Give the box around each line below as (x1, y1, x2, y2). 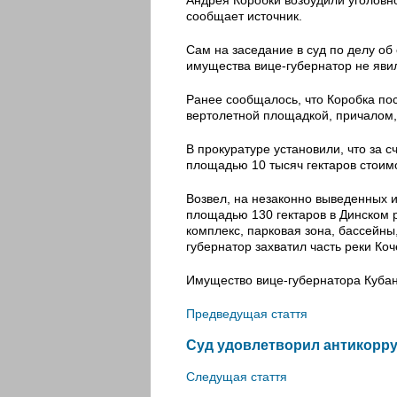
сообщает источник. (186, 8, 302, 23)
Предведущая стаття (186, 306, 307, 321)
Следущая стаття (186, 370, 287, 385)
